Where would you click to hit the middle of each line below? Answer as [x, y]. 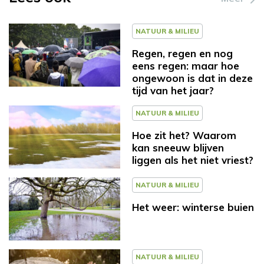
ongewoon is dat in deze [192, 78]
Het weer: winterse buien [193, 207]
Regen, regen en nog [182, 54]
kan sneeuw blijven [178, 148]
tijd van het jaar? [173, 91]
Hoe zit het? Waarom [184, 136]
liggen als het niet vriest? [193, 160]
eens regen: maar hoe [186, 66]
